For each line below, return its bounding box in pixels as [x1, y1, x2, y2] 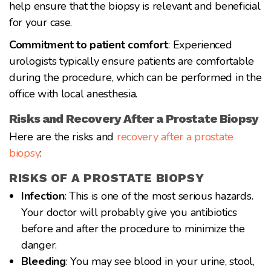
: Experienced [168, 37, 232, 52]
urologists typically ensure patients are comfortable [9, 53, 254, 68]
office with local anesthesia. [9, 86, 138, 101]
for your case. [9, 15, 73, 30]
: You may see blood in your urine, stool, [65, 253, 255, 269]
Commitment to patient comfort [9, 37, 169, 52]
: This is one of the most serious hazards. [64, 188, 253, 203]
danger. [21, 237, 57, 252]
